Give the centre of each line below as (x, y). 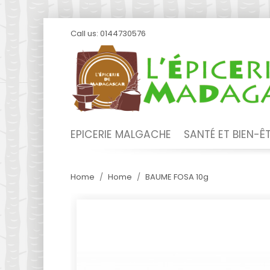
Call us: (85, 33)
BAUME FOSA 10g (177, 177)
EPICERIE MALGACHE (121, 135)
